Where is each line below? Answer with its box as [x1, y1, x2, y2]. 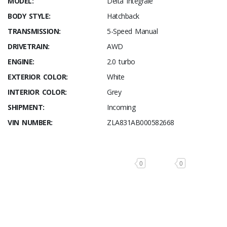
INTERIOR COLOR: [8, 87, 67, 97]
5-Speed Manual [107, 26, 158, 36]
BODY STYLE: [8, 11, 51, 21]
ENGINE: [8, 57, 34, 67]
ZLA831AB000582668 [107, 118, 174, 128]
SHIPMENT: [8, 102, 45, 112]
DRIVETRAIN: [8, 42, 50, 52]
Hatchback [107, 11, 139, 21]
